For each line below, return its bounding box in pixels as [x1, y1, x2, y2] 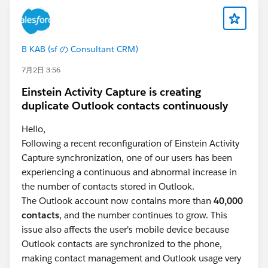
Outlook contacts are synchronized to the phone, [22, 237, 222, 249]
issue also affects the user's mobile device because [22, 223, 229, 235]
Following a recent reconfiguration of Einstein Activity [22, 137, 239, 149]
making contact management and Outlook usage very [22, 252, 241, 264]
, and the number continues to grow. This [59, 209, 227, 221]
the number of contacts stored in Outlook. [22, 180, 194, 192]
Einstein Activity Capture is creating [22, 84, 201, 99]
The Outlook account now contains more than [22, 194, 214, 206]
